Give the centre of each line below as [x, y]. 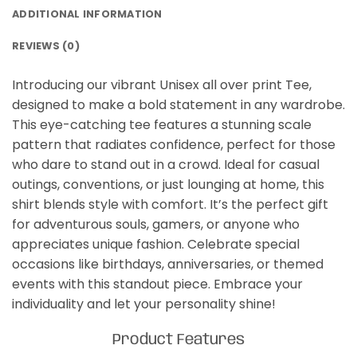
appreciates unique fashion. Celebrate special [156, 245]
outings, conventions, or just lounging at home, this [168, 185]
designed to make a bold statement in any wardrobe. [178, 105]
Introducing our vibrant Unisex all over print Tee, [162, 85]
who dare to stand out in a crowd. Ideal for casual [166, 165]
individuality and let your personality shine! [144, 304]
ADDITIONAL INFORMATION [87, 14]
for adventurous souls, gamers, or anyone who [156, 225]
